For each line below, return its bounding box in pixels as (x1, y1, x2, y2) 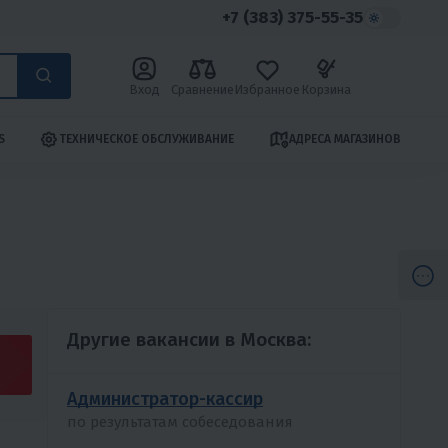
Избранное (233, 81, 300, 97)
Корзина (300, 81, 351, 97)
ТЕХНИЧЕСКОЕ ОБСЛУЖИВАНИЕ (59, 132, 235, 147)
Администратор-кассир (67, 387, 263, 410)
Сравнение (170, 81, 234, 97)
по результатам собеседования (67, 412, 293, 431)
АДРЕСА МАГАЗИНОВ (288, 132, 401, 147)
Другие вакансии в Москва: (67, 327, 311, 351)
